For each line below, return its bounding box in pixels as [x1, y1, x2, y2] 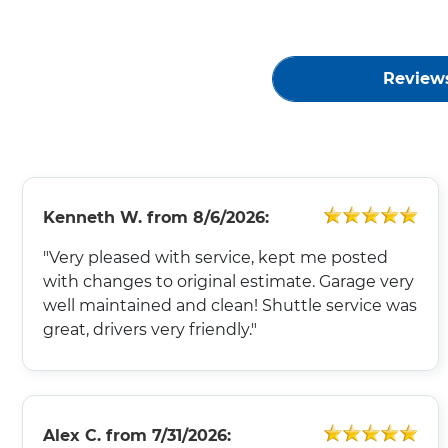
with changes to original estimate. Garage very [43, 272, 414, 292]
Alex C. [43, 426, 101, 446]
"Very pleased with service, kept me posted [43, 248, 388, 268]
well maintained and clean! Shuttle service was [43, 296, 417, 316]
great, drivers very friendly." [43, 320, 257, 340]
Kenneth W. [43, 208, 142, 228]
